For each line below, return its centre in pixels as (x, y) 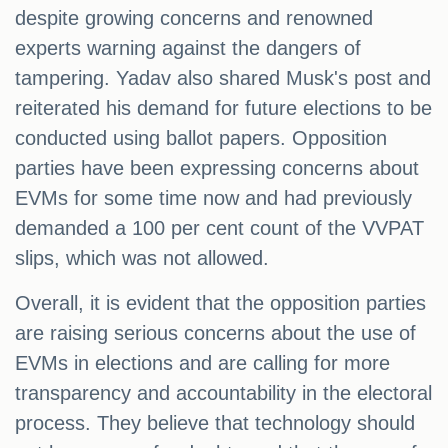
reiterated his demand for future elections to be (223, 108)
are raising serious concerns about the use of (215, 333)
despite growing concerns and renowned (194, 18)
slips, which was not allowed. (142, 258)
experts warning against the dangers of (188, 48)
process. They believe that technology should (215, 423)
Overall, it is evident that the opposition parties (220, 303)
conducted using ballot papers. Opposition (201, 138)
